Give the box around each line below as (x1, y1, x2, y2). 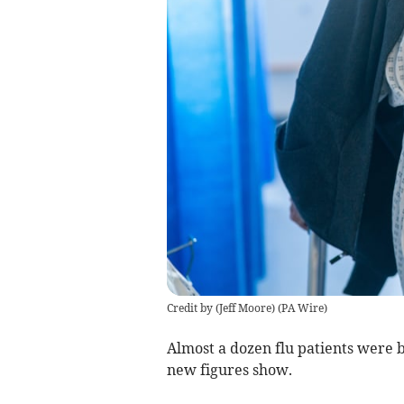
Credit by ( (166, 300, 219, 315)
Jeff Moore (218, 300, 271, 315)
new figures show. (166, 360, 292, 379)
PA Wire (280, 300, 324, 315)
